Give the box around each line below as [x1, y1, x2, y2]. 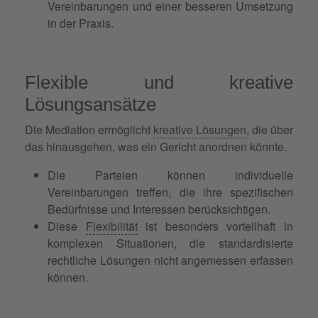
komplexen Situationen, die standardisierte [48, 234, 293, 251]
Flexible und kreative [25, 71, 293, 93]
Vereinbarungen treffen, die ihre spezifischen [48, 183, 293, 200]
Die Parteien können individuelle [48, 166, 293, 183]
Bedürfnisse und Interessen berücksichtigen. [48, 200, 270, 217]
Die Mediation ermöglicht [25, 121, 153, 138]
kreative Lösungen [153, 121, 246, 138]
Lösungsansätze [25, 93, 156, 115]
